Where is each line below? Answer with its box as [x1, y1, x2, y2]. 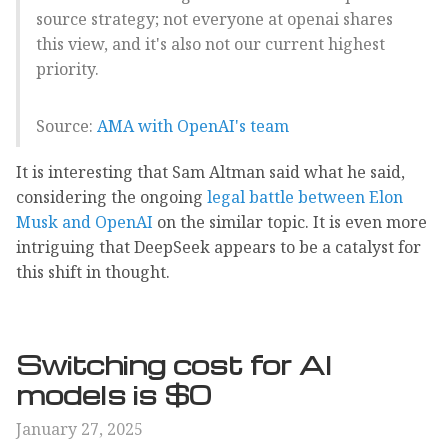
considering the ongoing [16, 185, 207, 208]
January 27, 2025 [16, 417, 143, 440]
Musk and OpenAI [16, 210, 153, 233]
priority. [36, 57, 99, 80]
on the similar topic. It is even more [153, 210, 427, 233]
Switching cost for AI [16, 346, 332, 381]
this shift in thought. [16, 260, 170, 283]
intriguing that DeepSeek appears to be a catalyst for [16, 235, 421, 258]
